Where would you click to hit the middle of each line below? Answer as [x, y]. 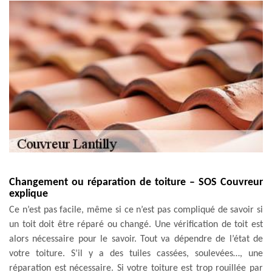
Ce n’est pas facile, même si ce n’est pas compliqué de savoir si [136, 210]
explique [29, 194]
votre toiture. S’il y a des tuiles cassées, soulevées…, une [136, 253]
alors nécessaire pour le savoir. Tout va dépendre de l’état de [136, 239]
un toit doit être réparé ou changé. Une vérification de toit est [136, 224]
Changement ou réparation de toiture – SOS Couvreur [136, 182]
